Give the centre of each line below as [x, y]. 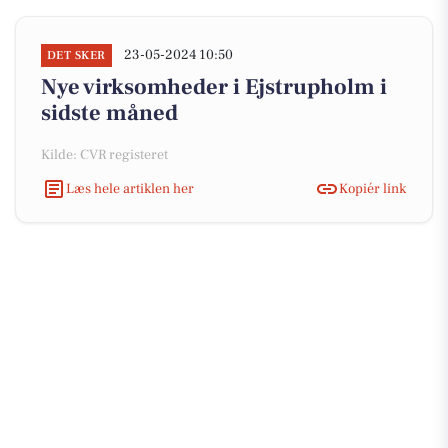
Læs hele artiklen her [130, 188]
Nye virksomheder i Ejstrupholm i [214, 87]
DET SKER [76, 55]
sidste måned [109, 113]
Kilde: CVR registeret [104, 155]
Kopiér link [372, 188]
